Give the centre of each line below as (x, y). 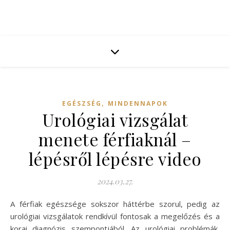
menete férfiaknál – (115, 139)
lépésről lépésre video (115, 159)
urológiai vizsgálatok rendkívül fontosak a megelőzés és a (115, 216)
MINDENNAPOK (138, 103)
